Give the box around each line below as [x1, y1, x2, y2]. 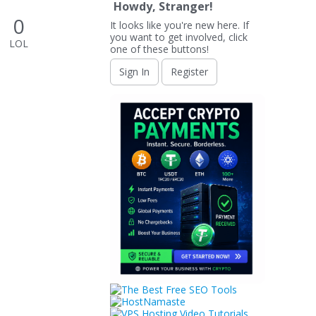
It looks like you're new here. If [110, 18, 249, 32]
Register [171, 65, 208, 78]
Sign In [119, 65, 150, 78]
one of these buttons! [110, 42, 209, 56]
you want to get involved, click [110, 30, 248, 44]
